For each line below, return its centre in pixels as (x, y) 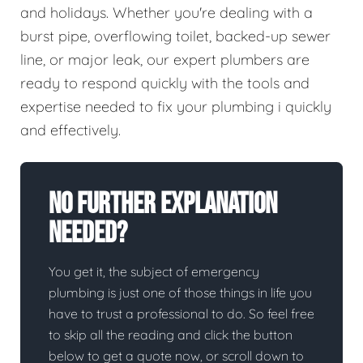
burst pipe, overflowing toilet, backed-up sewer (175, 36)
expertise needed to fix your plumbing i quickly (176, 106)
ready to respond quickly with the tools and (165, 83)
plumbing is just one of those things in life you (180, 292)
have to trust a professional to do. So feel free (181, 313)
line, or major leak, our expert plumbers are (165, 59)
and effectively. (70, 130)
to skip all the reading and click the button (171, 334)
